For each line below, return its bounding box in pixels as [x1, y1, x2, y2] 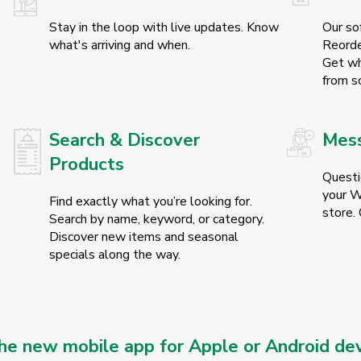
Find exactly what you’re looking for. [48, 193, 252, 211]
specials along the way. [48, 246, 180, 264]
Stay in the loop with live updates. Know [48, 19, 279, 37]
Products [48, 152, 124, 177]
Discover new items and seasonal [48, 228, 239, 247]
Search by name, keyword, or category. [48, 210, 264, 229]
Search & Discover [48, 128, 200, 153]
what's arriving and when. [48, 36, 190, 55]
